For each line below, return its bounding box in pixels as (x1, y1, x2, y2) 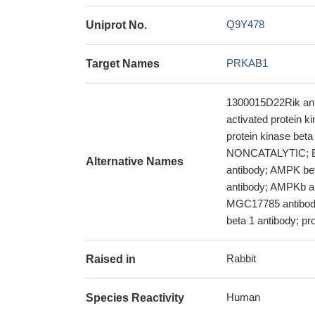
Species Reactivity (86, 292, 184, 304)
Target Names (86, 58, 160, 70)
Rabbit (226, 252, 256, 264)
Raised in (86, 253, 136, 265)
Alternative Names (86, 155, 184, 167)
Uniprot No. (86, 19, 147, 31)
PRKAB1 (226, 57, 268, 69)
